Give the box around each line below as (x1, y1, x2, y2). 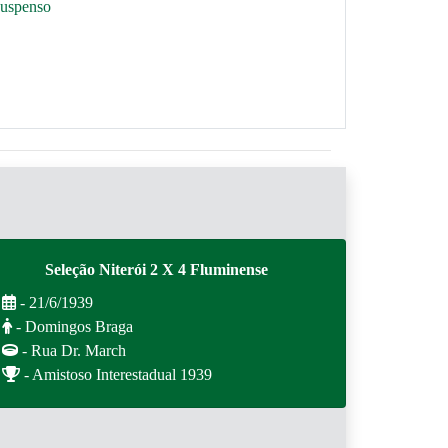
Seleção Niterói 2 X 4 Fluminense (44, 261, 268, 278)
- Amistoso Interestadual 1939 (20, 366, 212, 383)
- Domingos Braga (12, 318, 133, 335)
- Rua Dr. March (18, 342, 126, 359)
